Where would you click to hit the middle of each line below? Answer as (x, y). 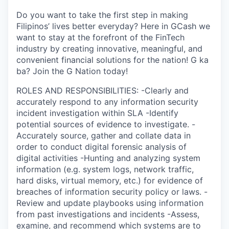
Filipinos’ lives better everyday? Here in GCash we (113, 26)
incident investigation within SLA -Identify (97, 113)
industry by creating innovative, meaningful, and (109, 49)
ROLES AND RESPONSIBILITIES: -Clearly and (102, 90)
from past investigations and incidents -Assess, (108, 214)
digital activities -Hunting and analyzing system (108, 158)
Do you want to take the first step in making (102, 15)
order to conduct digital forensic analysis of (101, 147)
